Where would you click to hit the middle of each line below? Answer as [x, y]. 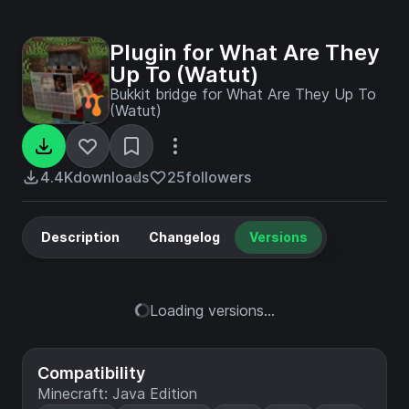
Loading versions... [212, 310]
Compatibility [91, 373]
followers [218, 177]
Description [80, 237]
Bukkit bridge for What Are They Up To [243, 94]
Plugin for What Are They [245, 52]
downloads [111, 177]
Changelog [184, 237]
